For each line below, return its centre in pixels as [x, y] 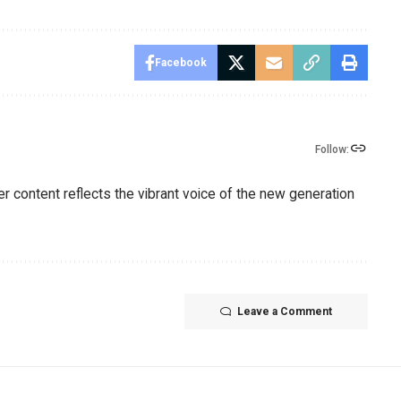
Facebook [180, 62]
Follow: [332, 149]
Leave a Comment [284, 311]
